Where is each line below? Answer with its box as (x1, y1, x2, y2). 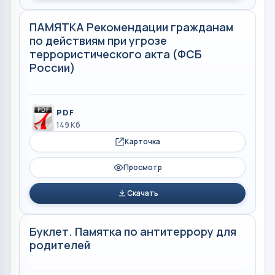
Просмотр (123, 161, 162, 172)
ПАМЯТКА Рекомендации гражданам (29, 20, 233, 34)
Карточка (125, 136, 160, 147)
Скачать (126, 187, 158, 198)
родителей (29, 237, 90, 252)
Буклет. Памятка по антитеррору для (29, 223, 236, 239)
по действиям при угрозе (29, 33, 167, 48)
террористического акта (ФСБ (29, 47, 202, 61)
